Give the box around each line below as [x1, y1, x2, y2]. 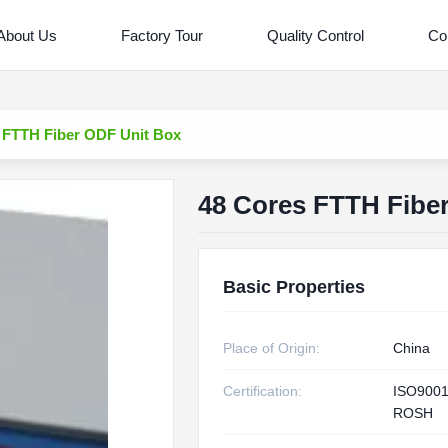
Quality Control [267, 26, 365, 44]
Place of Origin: [222, 340, 320, 356]
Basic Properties [222, 277, 365, 297]
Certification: [222, 383, 302, 399]
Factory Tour [121, 26, 204, 44]
